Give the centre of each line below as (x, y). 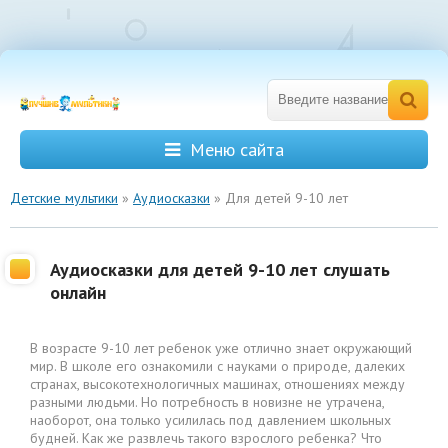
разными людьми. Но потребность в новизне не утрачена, (207, 402)
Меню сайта (236, 149)
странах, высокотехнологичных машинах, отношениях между (217, 384)
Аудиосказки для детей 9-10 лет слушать (220, 269)
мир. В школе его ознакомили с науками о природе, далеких (217, 366)
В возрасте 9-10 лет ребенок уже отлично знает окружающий (221, 348)
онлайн (78, 292)
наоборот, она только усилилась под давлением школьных (210, 420)
